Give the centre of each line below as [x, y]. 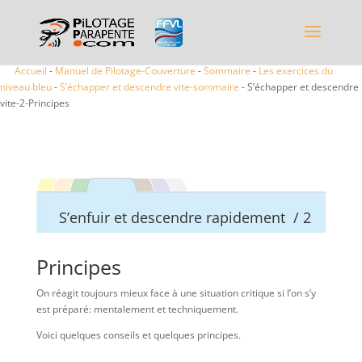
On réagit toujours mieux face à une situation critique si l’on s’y [176, 293]
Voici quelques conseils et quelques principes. [138, 335]
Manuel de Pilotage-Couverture [125, 71]
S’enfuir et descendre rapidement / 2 [185, 217]
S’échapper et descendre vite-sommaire [149, 87]
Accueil [31, 71]
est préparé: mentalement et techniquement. [137, 309]
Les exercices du [296, 71]
